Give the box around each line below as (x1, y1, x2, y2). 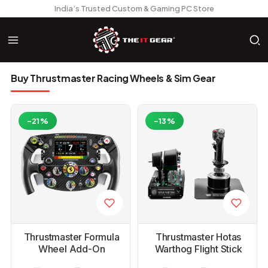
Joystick (179, 255, 217, 267)
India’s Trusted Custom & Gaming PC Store (54, 4, 214, 13)
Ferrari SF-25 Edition (26, 255, 117, 267)
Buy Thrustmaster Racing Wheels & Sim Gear (11, 72, 216, 84)
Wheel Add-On (38, 243, 105, 255)
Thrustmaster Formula (23, 231, 120, 243)
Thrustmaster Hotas (155, 231, 242, 243)
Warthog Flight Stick (154, 243, 242, 255)
